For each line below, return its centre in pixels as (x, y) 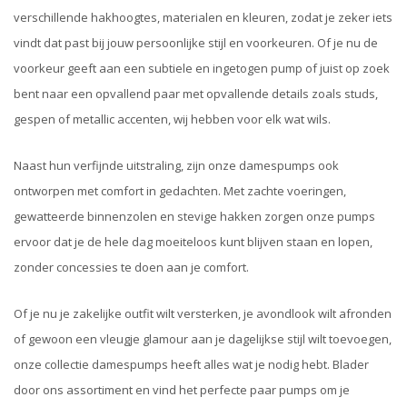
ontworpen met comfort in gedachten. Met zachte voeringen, (180, 191)
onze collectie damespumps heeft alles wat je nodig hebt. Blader (191, 365)
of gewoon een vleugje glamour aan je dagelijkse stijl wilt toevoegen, (203, 339)
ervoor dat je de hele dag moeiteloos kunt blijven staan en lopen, (193, 242)
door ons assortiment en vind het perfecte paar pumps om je (182, 390)
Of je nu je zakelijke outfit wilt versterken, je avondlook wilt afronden (203, 314)
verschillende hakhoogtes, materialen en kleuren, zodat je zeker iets (203, 17)
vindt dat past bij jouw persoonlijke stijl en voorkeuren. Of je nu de (196, 42)
